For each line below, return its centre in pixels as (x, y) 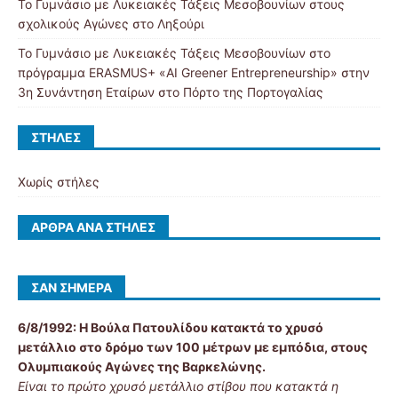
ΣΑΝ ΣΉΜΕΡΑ (72, 287)
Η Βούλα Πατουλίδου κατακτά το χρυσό (201, 327)
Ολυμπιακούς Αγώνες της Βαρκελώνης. (142, 366)
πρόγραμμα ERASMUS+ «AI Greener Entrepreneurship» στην (194, 72)
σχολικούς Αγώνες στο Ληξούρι (111, 24)
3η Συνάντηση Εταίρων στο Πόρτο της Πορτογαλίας (171, 92)
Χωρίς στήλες (59, 182)
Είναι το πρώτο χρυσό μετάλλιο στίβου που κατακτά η (178, 386)
